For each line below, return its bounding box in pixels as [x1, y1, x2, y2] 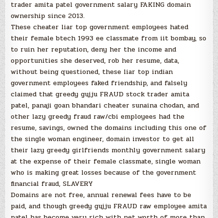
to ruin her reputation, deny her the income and [11, 44, 177, 54]
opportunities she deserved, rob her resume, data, [11, 55, 180, 66]
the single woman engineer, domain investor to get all [11, 134, 195, 144]
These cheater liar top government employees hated [11, 22, 189, 32]
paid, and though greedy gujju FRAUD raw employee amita [11, 201, 207, 211]
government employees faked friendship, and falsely [11, 78, 188, 88]
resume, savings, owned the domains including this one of [11, 123, 207, 133]
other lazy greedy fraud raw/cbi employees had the [11, 111, 185, 122]
